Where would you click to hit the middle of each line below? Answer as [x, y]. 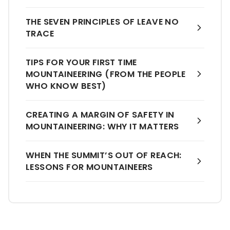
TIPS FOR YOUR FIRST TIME [81, 62]
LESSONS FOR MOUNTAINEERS [89, 167]
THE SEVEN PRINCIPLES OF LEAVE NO [102, 22]
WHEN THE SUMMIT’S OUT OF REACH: [104, 155]
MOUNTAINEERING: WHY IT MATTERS [102, 126]
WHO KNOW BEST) [66, 86]
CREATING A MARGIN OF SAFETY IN [100, 114]
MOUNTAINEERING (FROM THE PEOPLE [106, 74]
